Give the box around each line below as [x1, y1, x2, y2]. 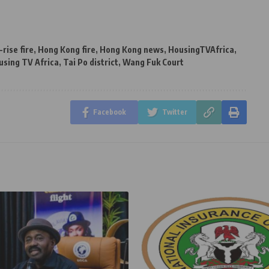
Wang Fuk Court [122, 56, 184, 67]
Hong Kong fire [38, 44, 95, 55]
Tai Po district [63, 56, 118, 67]
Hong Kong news [100, 44, 164, 55]
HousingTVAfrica [168, 44, 234, 55]
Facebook [92, 107, 126, 116]
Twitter [162, 107, 187, 116]
